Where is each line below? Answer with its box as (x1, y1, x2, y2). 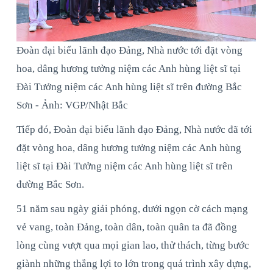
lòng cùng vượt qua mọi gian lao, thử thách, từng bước (16, 239, 249, 251)
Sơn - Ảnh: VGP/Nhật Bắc (16, 99, 128, 111)
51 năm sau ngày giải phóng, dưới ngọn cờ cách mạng (16, 202, 248, 214)
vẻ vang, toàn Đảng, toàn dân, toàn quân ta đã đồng (16, 221, 237, 233)
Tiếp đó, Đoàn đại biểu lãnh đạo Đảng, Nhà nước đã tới (16, 123, 252, 135)
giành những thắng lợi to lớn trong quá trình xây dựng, (16, 257, 251, 269)
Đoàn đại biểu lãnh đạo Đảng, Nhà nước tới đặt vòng (16, 44, 243, 56)
